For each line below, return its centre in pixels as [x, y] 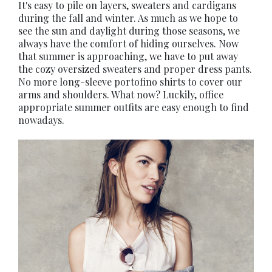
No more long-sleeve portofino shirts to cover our [130, 82]
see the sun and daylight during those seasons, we [129, 31]
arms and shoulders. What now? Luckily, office [121, 94]
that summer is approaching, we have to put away [128, 56]
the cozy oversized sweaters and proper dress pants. [135, 69]
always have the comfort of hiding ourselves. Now [128, 43]
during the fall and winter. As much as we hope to [128, 18]
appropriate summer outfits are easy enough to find [134, 107]
